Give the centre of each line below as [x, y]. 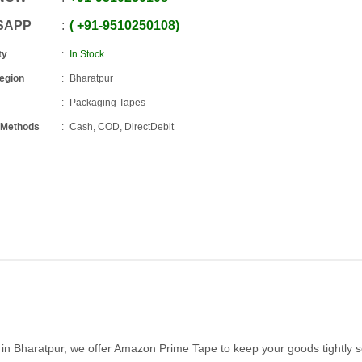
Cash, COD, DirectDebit [122, 127]
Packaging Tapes [108, 103]
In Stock [87, 54]
